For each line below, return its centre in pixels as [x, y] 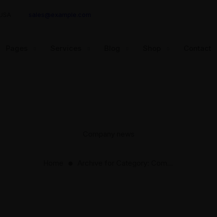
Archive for [97, 163]
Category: [133, 163]
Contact [197, 48]
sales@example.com [60, 15]
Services [66, 48]
